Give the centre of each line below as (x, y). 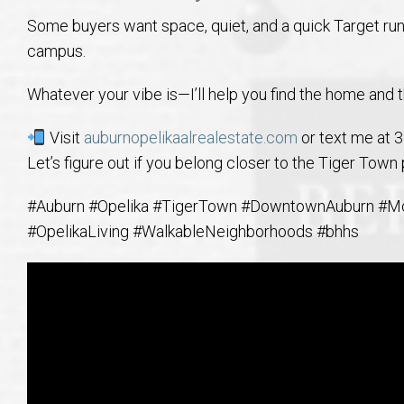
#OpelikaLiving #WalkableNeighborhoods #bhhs (193, 232)
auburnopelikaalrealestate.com (190, 138)
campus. (56, 51)
